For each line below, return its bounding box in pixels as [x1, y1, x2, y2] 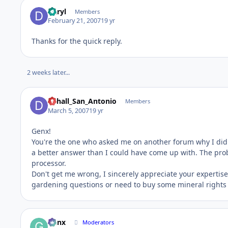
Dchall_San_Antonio [48, 96, 117, 106]
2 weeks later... [26, 68, 70, 77]
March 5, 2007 [48, 106, 90, 115]
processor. [32, 158, 66, 168]
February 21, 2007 [48, 16, 101, 25]
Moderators [82, 218, 115, 226]
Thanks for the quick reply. [32, 36, 122, 46]
